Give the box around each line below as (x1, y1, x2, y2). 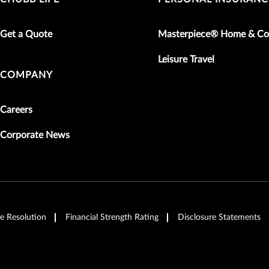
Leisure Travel (157, 54, 214, 64)
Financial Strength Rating (65, 213, 159, 222)
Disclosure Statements (178, 213, 261, 222)
